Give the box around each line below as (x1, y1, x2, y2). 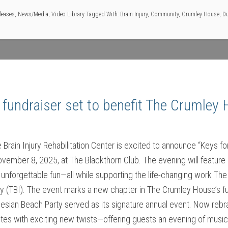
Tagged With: (86, 11, 120, 18)
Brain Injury (120, 11, 148, 18)
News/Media (18, 11, 48, 18)
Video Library (51, 11, 84, 18)
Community (151, 11, 179, 18)
